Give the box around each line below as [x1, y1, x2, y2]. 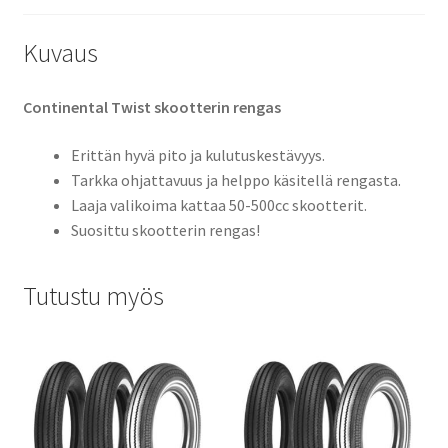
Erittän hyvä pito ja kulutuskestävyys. [70, 144, 325, 165]
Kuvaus [22, 37, 98, 70]
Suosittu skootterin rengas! [70, 219, 260, 240]
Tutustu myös [22, 280, 164, 313]
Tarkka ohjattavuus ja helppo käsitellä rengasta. [70, 169, 401, 190]
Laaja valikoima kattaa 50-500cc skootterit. [70, 194, 367, 215]
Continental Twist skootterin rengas [22, 96, 281, 117]
